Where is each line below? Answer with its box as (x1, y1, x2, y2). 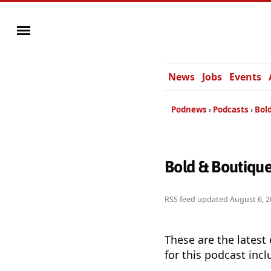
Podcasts (213, 104, 249, 115)
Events (229, 70, 261, 83)
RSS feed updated (165, 194, 230, 205)
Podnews (171, 104, 207, 115)
